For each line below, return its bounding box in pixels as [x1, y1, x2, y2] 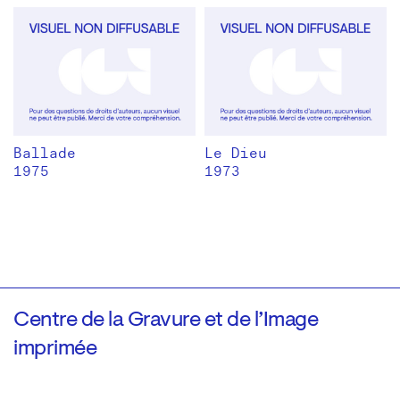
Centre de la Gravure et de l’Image [13, 310, 318, 332]
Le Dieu [204, 145, 267, 163]
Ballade [13, 145, 76, 163]
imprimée [13, 338, 96, 361]
